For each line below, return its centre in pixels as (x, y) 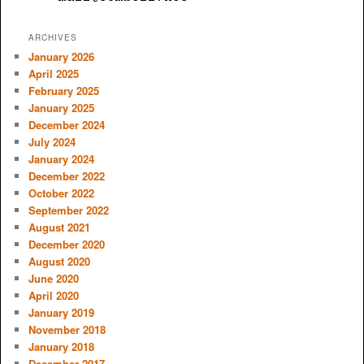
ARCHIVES (52, 38)
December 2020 (66, 245)
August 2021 (59, 227)
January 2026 (61, 57)
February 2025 (63, 91)
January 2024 (61, 159)
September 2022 (68, 210)
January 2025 (61, 108)
